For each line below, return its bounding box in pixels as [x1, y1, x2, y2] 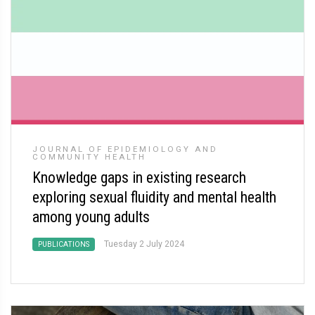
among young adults [32, 208, 150, 226]
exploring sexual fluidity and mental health [32, 188, 276, 206]
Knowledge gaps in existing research [32, 169, 246, 186]
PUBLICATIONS [38, 240, 89, 249]
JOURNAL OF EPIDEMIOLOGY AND [32, 144, 218, 154]
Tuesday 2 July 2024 [104, 239, 184, 249]
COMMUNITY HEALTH [32, 152, 146, 162]
